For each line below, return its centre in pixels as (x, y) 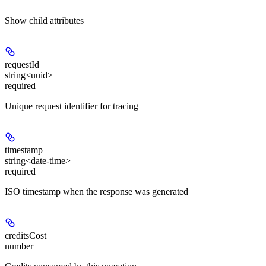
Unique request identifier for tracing (72, 106)
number (19, 246)
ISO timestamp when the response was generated (96, 191)
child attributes (56, 20)
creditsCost (26, 235)
